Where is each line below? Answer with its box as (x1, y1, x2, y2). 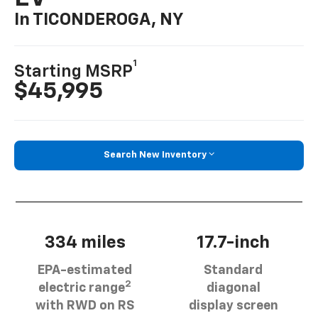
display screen (188, 299, 278, 312)
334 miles (44, 234, 126, 251)
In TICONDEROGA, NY (14, 11, 184, 29)
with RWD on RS (35, 299, 134, 312)
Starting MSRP (14, 63, 133, 81)
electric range (38, 281, 125, 295)
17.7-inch (197, 234, 270, 251)
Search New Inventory (104, 150, 207, 160)
